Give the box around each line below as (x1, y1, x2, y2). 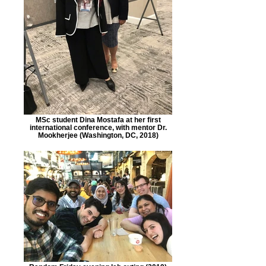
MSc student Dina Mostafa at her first (35, 116, 161, 123)
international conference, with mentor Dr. (29, 123, 167, 131)
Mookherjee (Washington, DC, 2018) (37, 131, 159, 139)
